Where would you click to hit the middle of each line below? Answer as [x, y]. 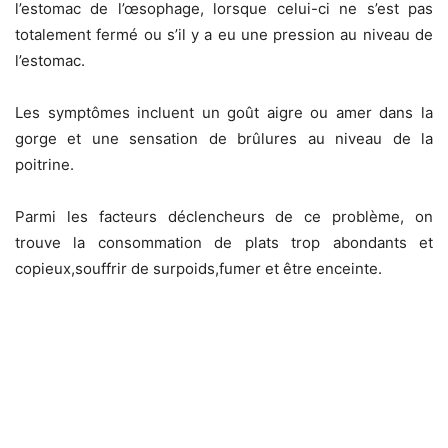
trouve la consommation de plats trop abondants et [224, 243]
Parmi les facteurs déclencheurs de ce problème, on [224, 217]
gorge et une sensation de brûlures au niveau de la [224, 139]
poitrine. [44, 165]
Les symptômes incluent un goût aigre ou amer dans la [224, 113]
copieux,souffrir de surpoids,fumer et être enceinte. [198, 269]
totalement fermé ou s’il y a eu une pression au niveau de [224, 35]
